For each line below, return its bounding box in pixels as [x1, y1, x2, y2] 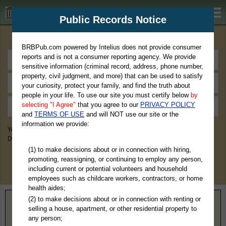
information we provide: [22, 120, 90, 128]
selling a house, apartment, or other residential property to [28, 204, 197, 212]
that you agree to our [76, 101, 141, 108]
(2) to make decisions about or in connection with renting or [28, 195, 201, 203]
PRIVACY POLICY [140, 101, 196, 108]
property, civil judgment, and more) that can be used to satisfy [22, 72, 203, 80]
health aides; [28, 184, 66, 192]
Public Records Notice [59, 14, 166, 25]
